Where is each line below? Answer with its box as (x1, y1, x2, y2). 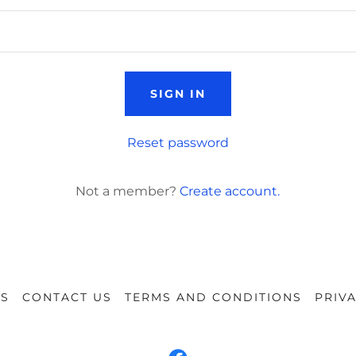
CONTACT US (21, 290, 112, 304)
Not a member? (75, 184, 177, 199)
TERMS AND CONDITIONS (124, 290, 303, 304)
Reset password (126, 135, 229, 150)
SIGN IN (149, 87, 206, 101)
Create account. (180, 184, 281, 199)
